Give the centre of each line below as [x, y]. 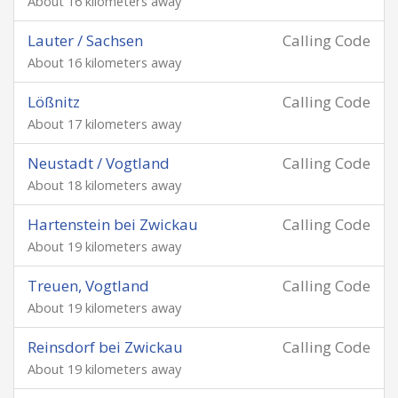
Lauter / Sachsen [85, 40]
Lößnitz [54, 102]
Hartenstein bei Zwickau [113, 224]
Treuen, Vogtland [88, 286]
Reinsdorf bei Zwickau [105, 347]
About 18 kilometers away [104, 185]
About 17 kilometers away [104, 124]
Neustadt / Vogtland [99, 163]
